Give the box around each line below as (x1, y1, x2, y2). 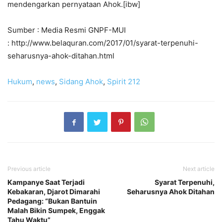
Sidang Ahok (59, 77, 103, 87)
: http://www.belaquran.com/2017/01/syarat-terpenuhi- (7, 38, 198, 48)
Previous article (7, 165, 51, 173)
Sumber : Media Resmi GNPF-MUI (7, 25, 126, 35)
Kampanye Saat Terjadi (7, 178, 85, 187)
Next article (183, 165, 215, 173)
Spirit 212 (107, 77, 140, 87)
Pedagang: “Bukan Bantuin (7, 197, 97, 206)
